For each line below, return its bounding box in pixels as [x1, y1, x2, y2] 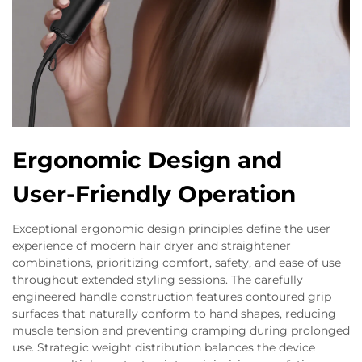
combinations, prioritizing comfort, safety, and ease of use [12, 255, 341, 270]
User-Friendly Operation [12, 180, 296, 208]
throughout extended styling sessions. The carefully [12, 272, 303, 287]
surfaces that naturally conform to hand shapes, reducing [12, 306, 336, 321]
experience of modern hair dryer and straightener [12, 238, 291, 253]
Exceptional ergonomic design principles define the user [12, 221, 330, 236]
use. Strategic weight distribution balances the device [12, 340, 315, 355]
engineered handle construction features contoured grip [12, 289, 331, 304]
